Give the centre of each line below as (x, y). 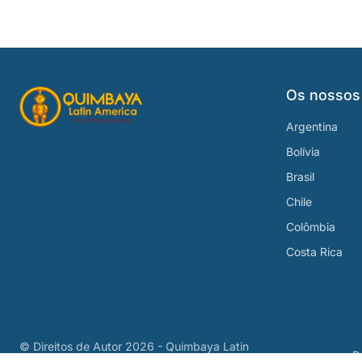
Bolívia (303, 152)
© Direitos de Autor (72, 346)
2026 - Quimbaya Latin (187, 346)
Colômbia (311, 227)
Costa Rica (314, 252)
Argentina (312, 126)
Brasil (300, 177)
